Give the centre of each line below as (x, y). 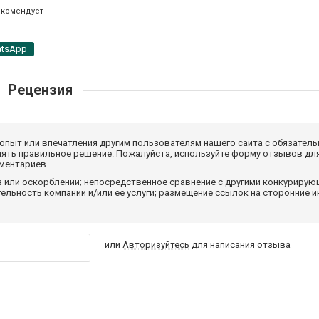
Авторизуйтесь (156, 244)
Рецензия (40, 89)
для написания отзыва (240, 244)
